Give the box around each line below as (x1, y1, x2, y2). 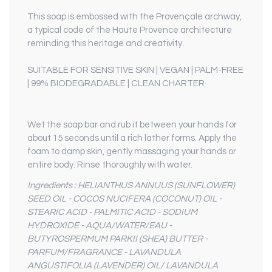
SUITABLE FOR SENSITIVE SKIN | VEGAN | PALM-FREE (27, 66, 243, 75)
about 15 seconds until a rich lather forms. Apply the (27, 134, 237, 143)
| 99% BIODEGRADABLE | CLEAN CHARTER (27, 79, 205, 89)
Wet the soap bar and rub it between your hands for (27, 120, 237, 130)
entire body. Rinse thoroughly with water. (27, 160, 192, 170)
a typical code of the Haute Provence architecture (27, 25, 232, 35)
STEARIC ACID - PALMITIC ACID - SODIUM (27, 208, 197, 217)
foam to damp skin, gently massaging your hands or (27, 147, 236, 157)
